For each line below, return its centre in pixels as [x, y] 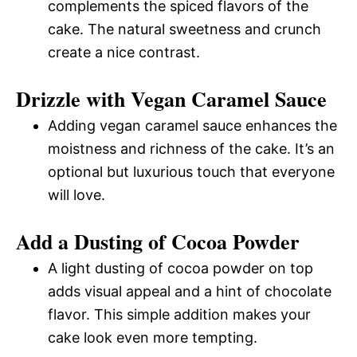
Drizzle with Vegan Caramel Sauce [171, 98]
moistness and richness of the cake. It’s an [191, 148]
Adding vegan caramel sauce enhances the [192, 125]
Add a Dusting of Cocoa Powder [158, 241]
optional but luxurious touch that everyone [191, 171]
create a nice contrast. [124, 52]
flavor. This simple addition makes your [179, 314]
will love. [76, 194]
